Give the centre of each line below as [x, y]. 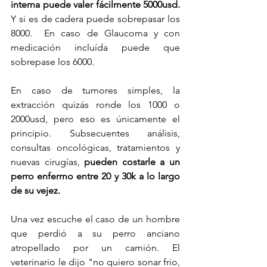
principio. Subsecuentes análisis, [95, 133]
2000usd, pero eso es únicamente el [95, 119]
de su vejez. [37, 190]
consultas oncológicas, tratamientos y [95, 147]
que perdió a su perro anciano [95, 233]
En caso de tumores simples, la [95, 90]
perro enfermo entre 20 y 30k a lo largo [95, 176]
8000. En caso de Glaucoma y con [95, 33]
